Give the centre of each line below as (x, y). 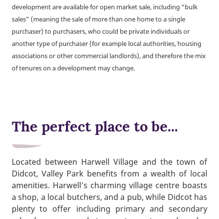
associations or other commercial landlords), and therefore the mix (109, 56)
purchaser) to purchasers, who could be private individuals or (101, 31)
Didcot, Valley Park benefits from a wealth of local (109, 174)
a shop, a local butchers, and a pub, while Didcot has (109, 197)
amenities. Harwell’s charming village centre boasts (109, 186)
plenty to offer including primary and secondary (109, 209)
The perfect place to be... (95, 127)
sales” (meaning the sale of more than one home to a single (99, 19)
